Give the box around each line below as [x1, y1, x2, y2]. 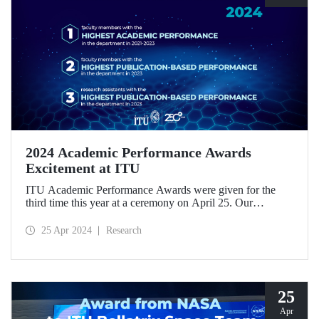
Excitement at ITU [26, 159, 140, 176]
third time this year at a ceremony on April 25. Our [26, 196, 253, 209]
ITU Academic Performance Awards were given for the [26, 183, 276, 196]
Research [106, 224, 142, 236]
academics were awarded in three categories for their [26, 209, 261, 221]
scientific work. [26, 221, 95, 234]
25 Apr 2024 [41, 224, 92, 236]
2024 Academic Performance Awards [26, 144, 251, 160]
